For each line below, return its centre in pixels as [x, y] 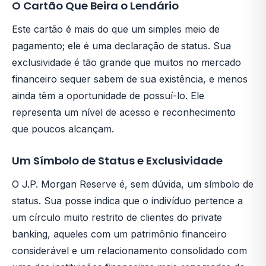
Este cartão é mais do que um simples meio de [116, 29]
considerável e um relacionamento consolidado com [129, 251]
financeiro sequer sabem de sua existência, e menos [130, 79]
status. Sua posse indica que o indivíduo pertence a [127, 201]
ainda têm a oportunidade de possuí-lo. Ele [108, 96]
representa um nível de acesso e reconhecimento [124, 113]
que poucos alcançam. [63, 129]
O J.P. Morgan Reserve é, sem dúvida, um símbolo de [133, 184]
